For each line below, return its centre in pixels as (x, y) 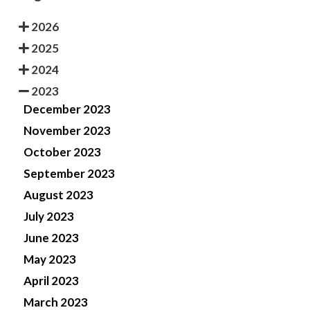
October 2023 (62, 152)
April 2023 (51, 281)
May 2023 (50, 259)
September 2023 (69, 174)
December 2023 (67, 109)
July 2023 (49, 217)
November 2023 (67, 131)
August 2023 (58, 195)
